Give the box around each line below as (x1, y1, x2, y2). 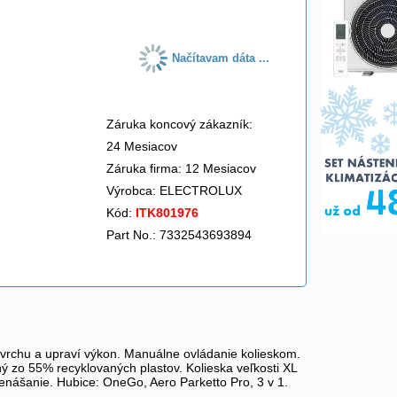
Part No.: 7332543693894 (106, 228, 252, 242)
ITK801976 (136, 206, 198, 220)
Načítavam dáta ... (172, 51, 270, 65)
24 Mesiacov (106, 139, 177, 153)
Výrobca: (106, 183, 160, 198)
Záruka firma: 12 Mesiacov (106, 161, 256, 175)
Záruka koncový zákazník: (106, 117, 253, 131)
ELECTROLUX (160, 183, 245, 198)
